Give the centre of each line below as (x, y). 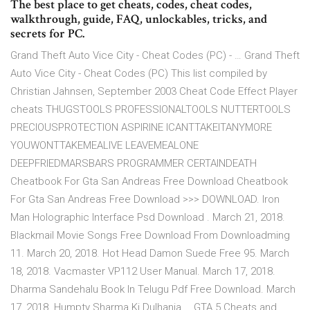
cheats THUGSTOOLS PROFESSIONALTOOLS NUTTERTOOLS (151, 110)
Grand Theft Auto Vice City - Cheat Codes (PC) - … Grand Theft (155, 56)
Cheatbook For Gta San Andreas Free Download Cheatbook (149, 182)
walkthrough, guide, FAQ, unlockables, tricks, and (139, 19)
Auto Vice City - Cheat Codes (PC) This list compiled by (139, 74)
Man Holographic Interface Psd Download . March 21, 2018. (148, 218)
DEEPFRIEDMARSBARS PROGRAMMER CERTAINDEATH (134, 164)
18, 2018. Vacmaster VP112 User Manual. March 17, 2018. (143, 272)
